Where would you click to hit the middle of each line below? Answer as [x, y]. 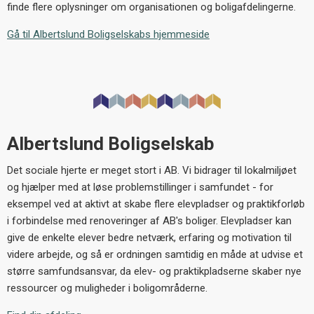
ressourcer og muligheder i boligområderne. [107, 288]
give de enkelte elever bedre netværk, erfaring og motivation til [149, 238]
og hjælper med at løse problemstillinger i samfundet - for [140, 187]
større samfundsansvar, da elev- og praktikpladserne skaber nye [154, 272]
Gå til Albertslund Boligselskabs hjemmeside [108, 34]
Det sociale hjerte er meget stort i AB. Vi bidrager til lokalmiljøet [152, 171]
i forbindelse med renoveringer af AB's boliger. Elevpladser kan [149, 221]
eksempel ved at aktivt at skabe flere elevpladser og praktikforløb [156, 204]
